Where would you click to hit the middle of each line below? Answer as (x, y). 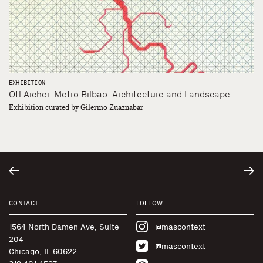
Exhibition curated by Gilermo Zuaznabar (76, 107)
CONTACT (24, 203)
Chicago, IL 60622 (43, 251)
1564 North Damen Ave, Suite (64, 227)
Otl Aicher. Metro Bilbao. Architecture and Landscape (119, 94)
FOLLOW (149, 203)
